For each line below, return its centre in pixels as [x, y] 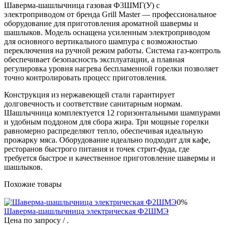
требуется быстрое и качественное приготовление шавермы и [110, 158]
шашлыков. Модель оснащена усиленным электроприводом [107, 32]
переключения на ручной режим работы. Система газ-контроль [112, 50]
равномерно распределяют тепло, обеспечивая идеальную [103, 131]
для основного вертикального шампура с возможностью [101, 41]
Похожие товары [33, 184]
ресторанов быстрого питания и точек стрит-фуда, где [97, 149]
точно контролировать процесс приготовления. [85, 77]
